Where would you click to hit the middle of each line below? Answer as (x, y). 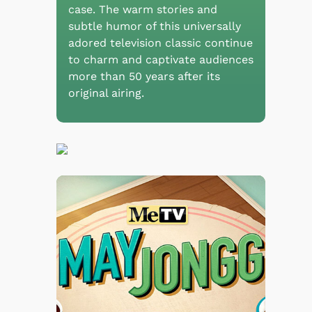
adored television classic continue (161, 42)
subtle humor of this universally (155, 26)
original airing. (106, 93)
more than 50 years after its (144, 76)
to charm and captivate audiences (161, 59)
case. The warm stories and (143, 9)
